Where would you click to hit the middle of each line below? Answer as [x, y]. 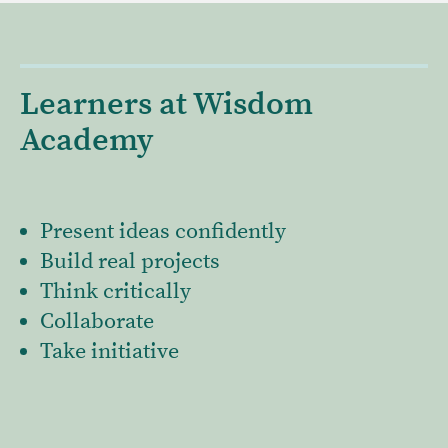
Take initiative [109, 352]
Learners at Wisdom [166, 105]
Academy [87, 141]
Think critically [115, 292]
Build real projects [130, 262]
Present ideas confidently [163, 232]
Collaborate [97, 322]
